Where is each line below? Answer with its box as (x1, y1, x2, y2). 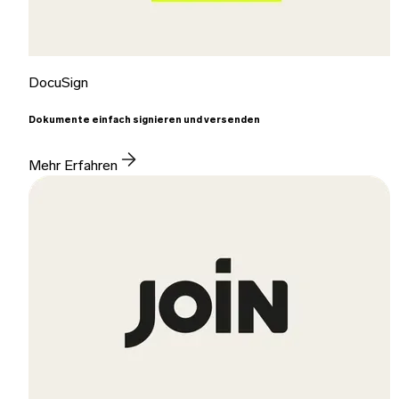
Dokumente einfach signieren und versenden (28, 116, 260, 126)
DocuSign (28, 77, 88, 92)
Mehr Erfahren (28, 159, 118, 175)
